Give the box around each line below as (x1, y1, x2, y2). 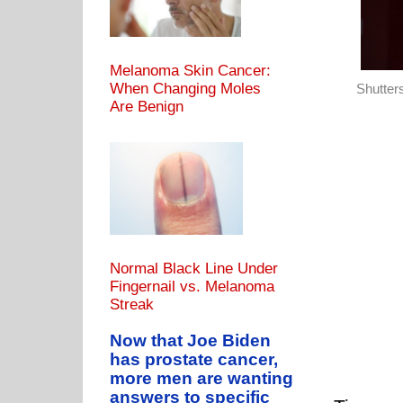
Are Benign (110, 98, 184, 116)
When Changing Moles (110, 80, 261, 98)
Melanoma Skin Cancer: (110, 62, 271, 80)
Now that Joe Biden (110, 331, 271, 351)
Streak (110, 296, 154, 314)
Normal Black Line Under (110, 260, 278, 278)
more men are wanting (110, 369, 293, 389)
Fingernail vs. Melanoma (110, 278, 274, 296)
